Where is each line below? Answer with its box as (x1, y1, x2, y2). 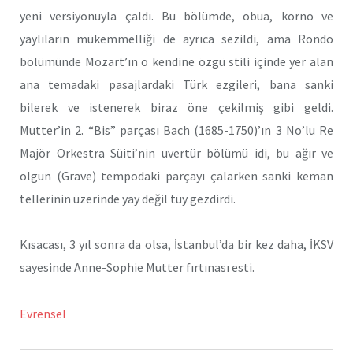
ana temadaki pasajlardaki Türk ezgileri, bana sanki (20, 76, 333, 92)
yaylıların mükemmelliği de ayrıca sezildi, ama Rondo (20, 30, 333, 46)
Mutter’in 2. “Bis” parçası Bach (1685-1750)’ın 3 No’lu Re (20, 121, 333, 138)
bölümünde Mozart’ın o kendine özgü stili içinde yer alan (20, 53, 333, 69)
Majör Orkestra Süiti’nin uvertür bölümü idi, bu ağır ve (20, 144, 333, 161)
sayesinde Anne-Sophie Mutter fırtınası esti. (20, 259, 255, 276)
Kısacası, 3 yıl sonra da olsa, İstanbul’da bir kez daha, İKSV (20, 236, 333, 253)
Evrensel (20, 306, 66, 322)
